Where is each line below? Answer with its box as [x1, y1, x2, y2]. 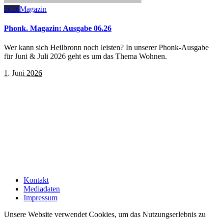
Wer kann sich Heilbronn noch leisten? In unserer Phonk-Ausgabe [4, 43, 209, 52]
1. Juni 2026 [4, 69, 42, 78]
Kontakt [24, 176, 49, 185]
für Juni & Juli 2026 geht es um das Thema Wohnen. [4, 52, 167, 61]
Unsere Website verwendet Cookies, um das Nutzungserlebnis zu [4, 210, 206, 219]
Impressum [24, 193, 57, 202]
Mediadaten [24, 185, 60, 193]
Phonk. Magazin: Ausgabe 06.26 [4, 24, 111, 33]
